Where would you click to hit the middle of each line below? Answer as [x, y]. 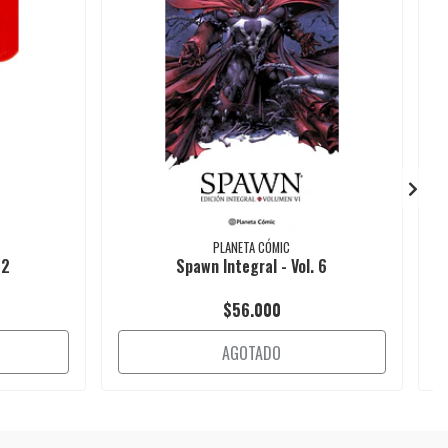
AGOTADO [252, 352]
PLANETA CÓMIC [252, 247]
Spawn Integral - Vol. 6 [252, 265]
